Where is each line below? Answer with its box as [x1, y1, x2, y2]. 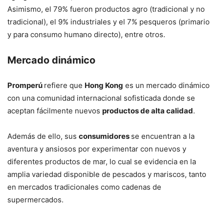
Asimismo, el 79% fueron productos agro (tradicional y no [7, 4, 205, 14]
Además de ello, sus [7, 131, 79, 141]
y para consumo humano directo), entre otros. [7, 30, 167, 40]
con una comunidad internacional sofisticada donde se [7, 93, 195, 103]
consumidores [79, 131, 131, 141]
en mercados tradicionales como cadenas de [7, 182, 161, 192]
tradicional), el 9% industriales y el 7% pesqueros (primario [7, 17, 210, 27]
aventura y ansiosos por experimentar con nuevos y [7, 144, 186, 154]
